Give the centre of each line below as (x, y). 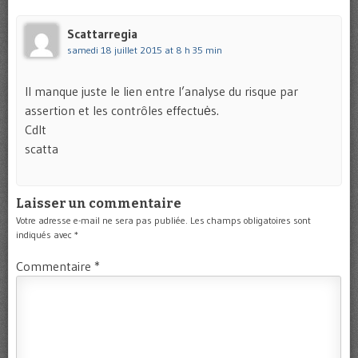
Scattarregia (102, 33)
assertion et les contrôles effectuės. (122, 110)
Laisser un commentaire (99, 203)
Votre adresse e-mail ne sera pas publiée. (102, 220)
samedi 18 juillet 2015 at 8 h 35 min (145, 50)
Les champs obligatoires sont (251, 220)
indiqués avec (45, 234)
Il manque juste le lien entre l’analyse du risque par (161, 91)
